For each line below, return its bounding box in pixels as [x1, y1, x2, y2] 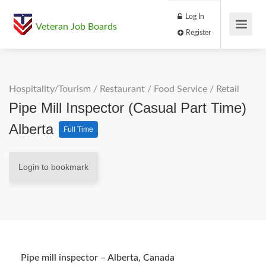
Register [216, 34, 248, 43]
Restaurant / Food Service [100, 84, 207, 94]
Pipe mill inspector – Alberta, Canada [21, 253, 175, 262]
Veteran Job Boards [36, 22, 117, 31]
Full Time [64, 125, 93, 134]
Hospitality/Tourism [9, 84, 91, 94]
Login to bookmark [18, 162, 88, 172]
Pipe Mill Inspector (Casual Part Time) [9, 100, 246, 116]
